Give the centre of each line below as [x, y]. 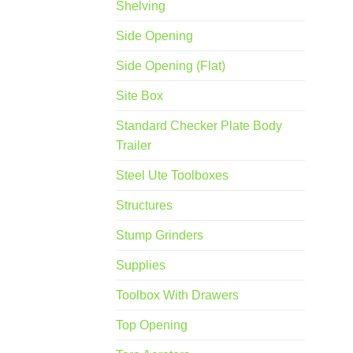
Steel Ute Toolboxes [172, 176]
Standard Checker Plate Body [199, 126]
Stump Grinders [160, 236]
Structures [144, 206]
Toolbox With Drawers [177, 295]
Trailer [134, 146]
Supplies [141, 266]
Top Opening [152, 325]
